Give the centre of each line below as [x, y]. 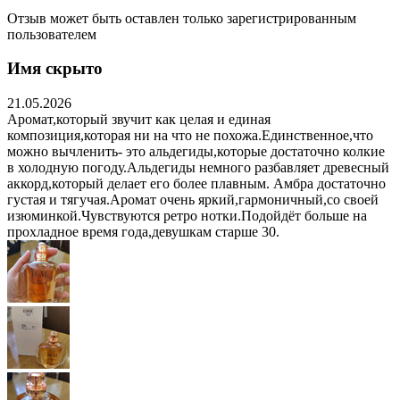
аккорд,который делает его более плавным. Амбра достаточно [196, 183]
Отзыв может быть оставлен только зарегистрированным [182, 18]
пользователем [52, 34]
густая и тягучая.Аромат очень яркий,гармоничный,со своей [193, 200]
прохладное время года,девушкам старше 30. [143, 232]
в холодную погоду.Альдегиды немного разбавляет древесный [198, 167]
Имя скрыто [55, 69]
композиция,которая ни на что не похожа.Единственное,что [190, 135]
